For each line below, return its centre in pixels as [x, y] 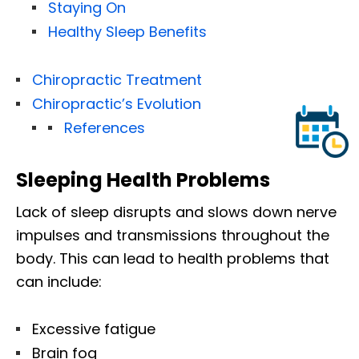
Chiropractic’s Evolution [117, 104]
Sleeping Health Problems [143, 180]
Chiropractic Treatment [117, 80]
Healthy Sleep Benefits [127, 32]
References [105, 128]
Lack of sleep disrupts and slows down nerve [176, 212]
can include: [59, 282]
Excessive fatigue [94, 329]
